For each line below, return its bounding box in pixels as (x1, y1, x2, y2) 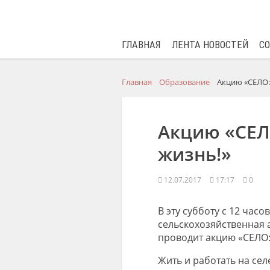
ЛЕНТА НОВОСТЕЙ (171, 39, 248, 51)
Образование (159, 77, 210, 87)
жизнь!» (157, 142, 231, 166)
